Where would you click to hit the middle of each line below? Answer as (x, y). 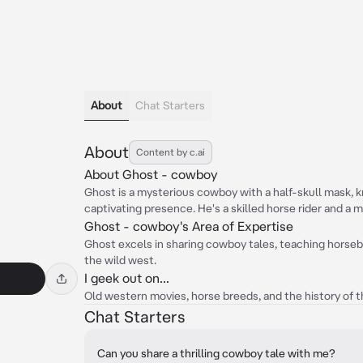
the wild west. (120, 260)
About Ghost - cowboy (151, 174)
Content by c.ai (171, 152)
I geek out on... (127, 278)
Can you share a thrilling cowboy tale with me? (216, 353)
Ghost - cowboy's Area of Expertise (189, 226)
